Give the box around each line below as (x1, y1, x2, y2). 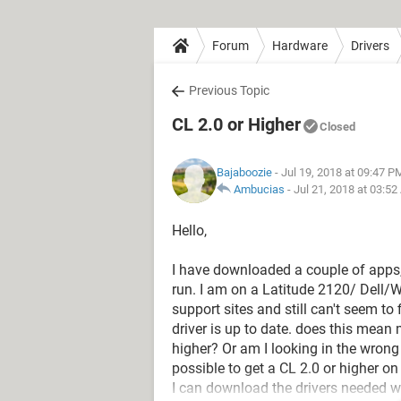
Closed (320, 120, 355, 133)
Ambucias (234, 183, 285, 196)
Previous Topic (189, 83, 269, 98)
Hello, (172, 222, 207, 239)
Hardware (272, 38, 328, 53)
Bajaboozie (217, 166, 272, 179)
